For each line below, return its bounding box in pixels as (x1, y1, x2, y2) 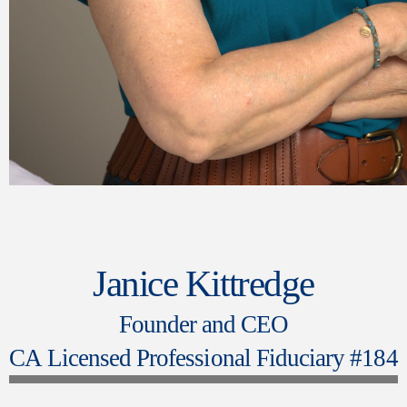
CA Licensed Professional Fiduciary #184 (9, 343, 398, 372)
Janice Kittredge (93, 262, 314, 304)
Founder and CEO (118, 310, 289, 338)
